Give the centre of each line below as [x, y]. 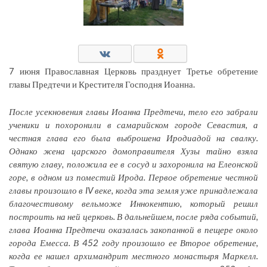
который [212, 203]
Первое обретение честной [203, 177]
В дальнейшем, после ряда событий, [187, 216]
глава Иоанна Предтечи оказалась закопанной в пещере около [133, 229]
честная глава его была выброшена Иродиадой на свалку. [133, 137]
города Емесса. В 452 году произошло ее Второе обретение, [133, 242]
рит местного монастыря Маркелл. [185, 255]
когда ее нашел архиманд [60, 255]
